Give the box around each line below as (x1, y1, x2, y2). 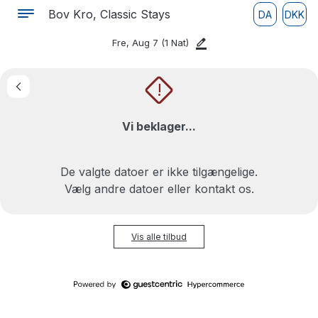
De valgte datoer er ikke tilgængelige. (60, 165, 258, 179)
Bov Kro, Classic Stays (48, 7, 170, 21)
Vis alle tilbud (131, 231, 187, 242)
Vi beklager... (122, 119, 196, 133)
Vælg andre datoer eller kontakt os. (64, 182, 254, 196)
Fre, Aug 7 (112, 37, 161, 48)
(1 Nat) (161, 37, 189, 48)
